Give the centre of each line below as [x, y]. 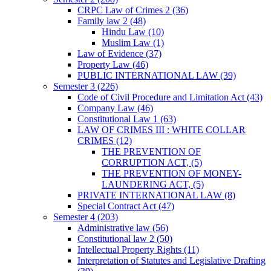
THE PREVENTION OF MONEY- [171, 174]
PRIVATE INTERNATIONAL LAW [151, 195]
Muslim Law [127, 43]
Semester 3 [75, 87]
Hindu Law [125, 32]
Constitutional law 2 [117, 239]
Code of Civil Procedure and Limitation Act [162, 97]
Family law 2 [104, 21]
